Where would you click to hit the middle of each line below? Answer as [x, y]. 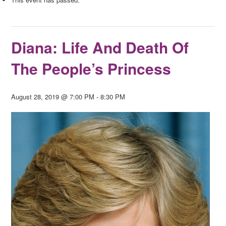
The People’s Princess [91, 69]
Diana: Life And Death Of [100, 47]
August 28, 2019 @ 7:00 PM [53, 97]
